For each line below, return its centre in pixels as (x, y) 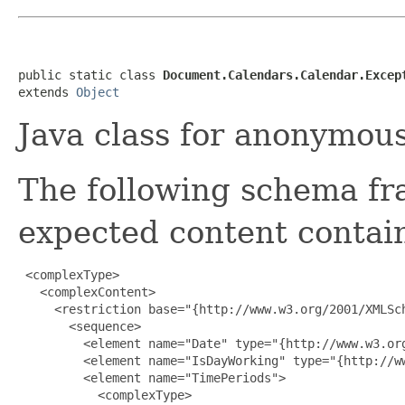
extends (47, 92)
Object (98, 92)
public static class (90, 75)
